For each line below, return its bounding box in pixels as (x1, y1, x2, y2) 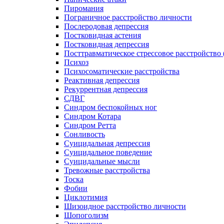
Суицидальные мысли (64, 157, 140, 165)
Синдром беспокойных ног (64, 103, 157, 111)
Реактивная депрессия (64, 76, 139, 84)
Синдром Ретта (64, 121, 116, 129)
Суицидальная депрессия (64, 139, 150, 147)
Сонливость (64, 130, 105, 138)
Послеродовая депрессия (64, 22, 148, 30)
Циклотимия (64, 193, 107, 201)
